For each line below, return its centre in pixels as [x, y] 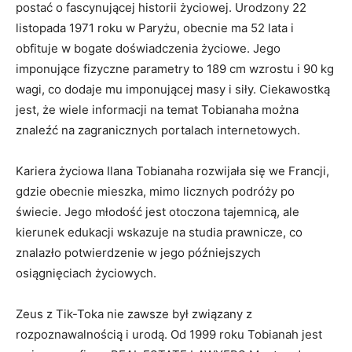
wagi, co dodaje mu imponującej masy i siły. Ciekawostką [173, 89]
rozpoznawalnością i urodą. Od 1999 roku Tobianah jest [169, 334]
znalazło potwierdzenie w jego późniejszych [138, 252]
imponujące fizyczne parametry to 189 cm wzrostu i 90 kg [175, 68]
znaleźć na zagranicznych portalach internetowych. [158, 130]
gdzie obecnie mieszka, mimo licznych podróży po [155, 191]
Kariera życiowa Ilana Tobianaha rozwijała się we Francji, [172, 170]
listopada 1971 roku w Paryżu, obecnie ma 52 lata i [155, 27]
